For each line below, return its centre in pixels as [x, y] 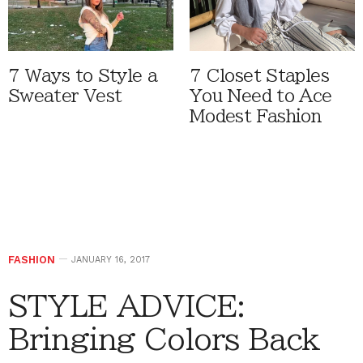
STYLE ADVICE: [126, 305]
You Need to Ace [261, 96]
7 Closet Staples [259, 75]
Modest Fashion [256, 116]
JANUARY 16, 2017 [111, 259]
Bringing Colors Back [164, 338]
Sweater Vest [65, 96]
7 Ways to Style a [83, 75]
